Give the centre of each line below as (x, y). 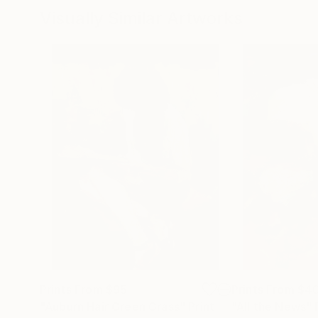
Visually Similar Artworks (141, 18)
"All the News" (272, 306)
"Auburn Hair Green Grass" (113, 306)
